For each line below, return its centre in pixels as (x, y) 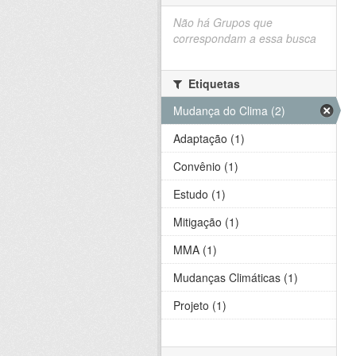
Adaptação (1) (209, 138)
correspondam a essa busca (245, 38)
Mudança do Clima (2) (229, 110)
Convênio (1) (206, 166)
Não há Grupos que (223, 22)
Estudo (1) (199, 194)
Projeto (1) (200, 305)
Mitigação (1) (206, 222)
